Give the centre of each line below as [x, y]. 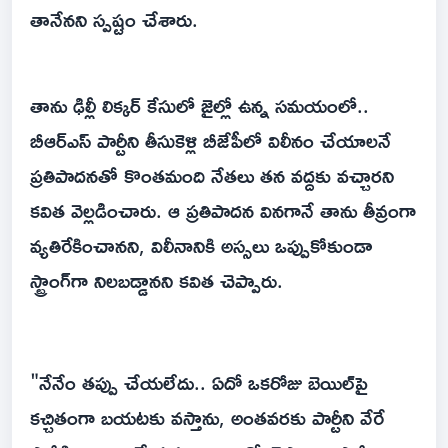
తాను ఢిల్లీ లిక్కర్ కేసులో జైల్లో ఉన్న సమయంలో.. [199, 105]
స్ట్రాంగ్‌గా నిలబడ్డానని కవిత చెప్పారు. [159, 280]
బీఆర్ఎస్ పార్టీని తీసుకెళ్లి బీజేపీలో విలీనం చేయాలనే [210, 140]
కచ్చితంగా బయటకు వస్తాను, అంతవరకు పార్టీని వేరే [207, 417]
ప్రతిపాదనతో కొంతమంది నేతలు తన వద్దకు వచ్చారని [212, 175]
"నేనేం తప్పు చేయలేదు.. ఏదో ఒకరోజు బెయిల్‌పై [199, 382]
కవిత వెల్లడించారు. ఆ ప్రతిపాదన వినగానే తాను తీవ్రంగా [223, 210]
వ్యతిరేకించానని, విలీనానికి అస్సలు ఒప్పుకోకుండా [201, 245]
